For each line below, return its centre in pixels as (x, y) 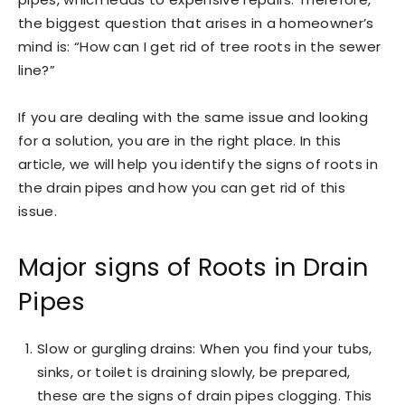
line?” (37, 70)
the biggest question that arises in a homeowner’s (196, 23)
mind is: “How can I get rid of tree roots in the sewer (200, 47)
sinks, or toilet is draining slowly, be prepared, (194, 372)
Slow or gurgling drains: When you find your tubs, (205, 348)
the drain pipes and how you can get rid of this (182, 188)
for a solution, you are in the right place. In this (180, 141)
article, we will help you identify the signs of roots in (198, 164)
